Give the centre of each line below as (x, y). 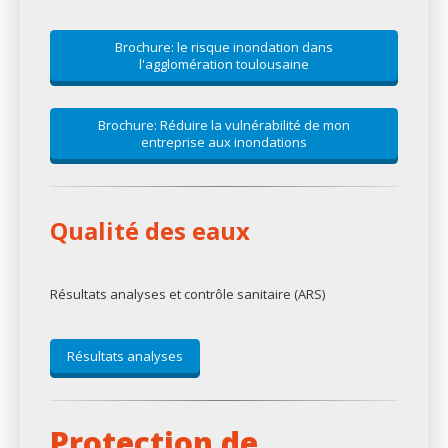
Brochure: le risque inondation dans (224, 47)
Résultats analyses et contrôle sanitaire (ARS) (187, 294)
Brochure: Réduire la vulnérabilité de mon (224, 125)
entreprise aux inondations (224, 142)
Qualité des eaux (150, 231)
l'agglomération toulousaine (224, 64)
